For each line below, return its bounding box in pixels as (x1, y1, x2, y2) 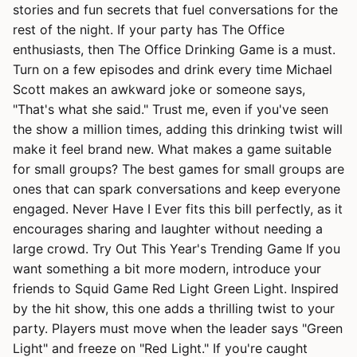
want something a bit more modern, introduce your (13, 261, 321, 277)
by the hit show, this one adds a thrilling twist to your (13, 300, 335, 316)
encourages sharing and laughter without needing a (13, 221, 323, 237)
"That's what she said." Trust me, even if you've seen (13, 101, 328, 117)
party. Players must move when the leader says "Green (13, 320, 343, 336)
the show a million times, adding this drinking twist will (13, 121, 343, 137)
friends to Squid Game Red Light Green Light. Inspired (13, 280, 339, 296)
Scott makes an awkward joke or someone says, (13, 81, 305, 97)
